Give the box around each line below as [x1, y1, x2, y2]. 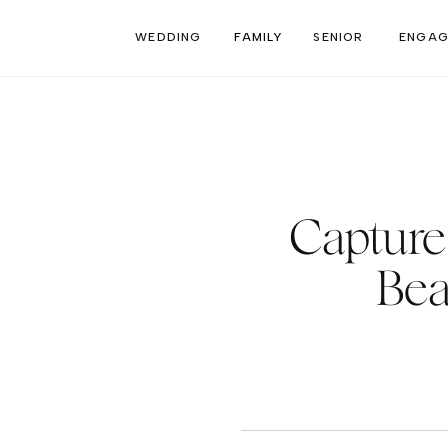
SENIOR [313, 30, 364, 44]
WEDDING [135, 30, 202, 44]
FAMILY [234, 30, 283, 44]
